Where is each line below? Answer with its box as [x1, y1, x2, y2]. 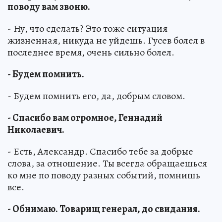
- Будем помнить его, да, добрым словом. [7, 89, 185, 103]
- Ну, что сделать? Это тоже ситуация [7, 22, 167, 36]
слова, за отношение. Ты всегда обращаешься [7, 157, 207, 170]
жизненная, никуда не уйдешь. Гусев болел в [7, 34, 205, 48]
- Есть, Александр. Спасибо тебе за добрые [7, 145, 193, 159]
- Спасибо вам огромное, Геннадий [7, 111, 163, 125]
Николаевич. [7, 123, 64, 137]
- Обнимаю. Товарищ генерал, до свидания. [7, 202, 200, 216]
